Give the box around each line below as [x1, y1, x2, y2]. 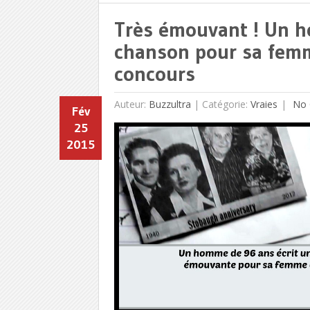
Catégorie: [201, 97, 250, 111]
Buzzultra [148, 97, 191, 111]
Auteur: [113, 97, 149, 111]
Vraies [250, 97, 277, 111]
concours [113, 60, 195, 86]
